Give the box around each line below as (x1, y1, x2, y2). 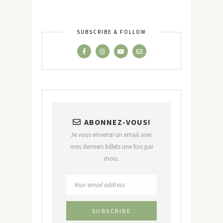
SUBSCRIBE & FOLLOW (77, 28, 146, 35)
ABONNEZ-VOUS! (84, 116, 151, 127)
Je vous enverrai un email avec (70, 130, 153, 139)
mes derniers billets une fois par (70, 142, 153, 151)
